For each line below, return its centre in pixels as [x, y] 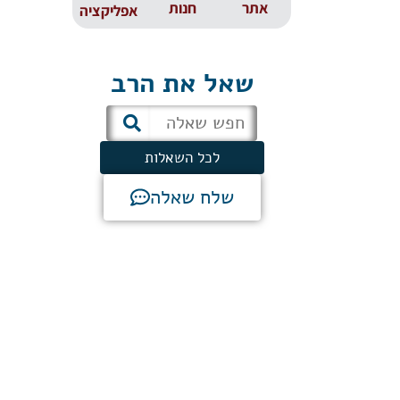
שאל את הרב [182, 83]
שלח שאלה [192, 197]
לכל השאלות [182, 157]
